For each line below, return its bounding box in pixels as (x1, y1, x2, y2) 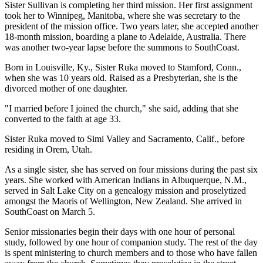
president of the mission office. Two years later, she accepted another (5, 21, 258, 32)
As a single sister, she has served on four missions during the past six (5, 164, 258, 175)
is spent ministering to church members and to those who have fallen (5, 248, 257, 258)
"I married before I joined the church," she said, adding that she (5, 103, 238, 114)
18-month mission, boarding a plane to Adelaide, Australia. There (5, 32, 246, 42)
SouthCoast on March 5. (5, 207, 95, 217)
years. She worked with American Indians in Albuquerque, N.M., (5, 175, 247, 186)
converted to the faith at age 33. (5, 114, 121, 124)
